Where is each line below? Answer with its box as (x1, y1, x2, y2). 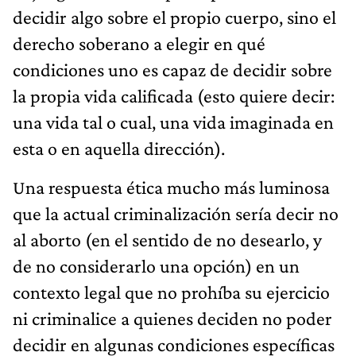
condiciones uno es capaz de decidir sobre (13, 58, 332, 80)
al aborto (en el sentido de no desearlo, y (13, 228, 322, 250)
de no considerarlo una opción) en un (13, 254, 300, 277)
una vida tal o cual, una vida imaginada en (13, 110, 334, 133)
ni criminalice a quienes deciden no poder (13, 307, 332, 329)
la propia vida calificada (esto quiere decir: (13, 84, 335, 106)
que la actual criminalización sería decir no (13, 202, 339, 224)
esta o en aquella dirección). (13, 137, 225, 159)
